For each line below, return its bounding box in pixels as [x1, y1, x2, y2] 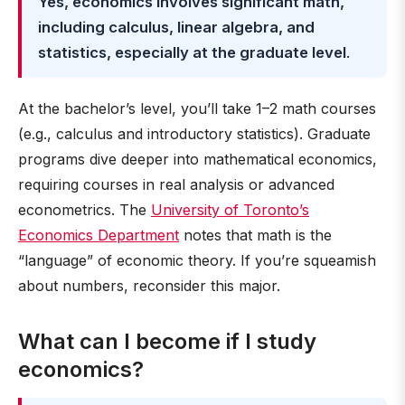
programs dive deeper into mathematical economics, [18, 150, 377, 168]
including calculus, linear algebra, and [38, 18, 315, 36]
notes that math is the [179, 226, 332, 244]
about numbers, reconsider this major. [18, 277, 280, 295]
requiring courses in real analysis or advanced [18, 175, 334, 193]
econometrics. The [18, 201, 151, 219]
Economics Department [18, 226, 179, 244]
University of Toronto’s [151, 201, 309, 219]
